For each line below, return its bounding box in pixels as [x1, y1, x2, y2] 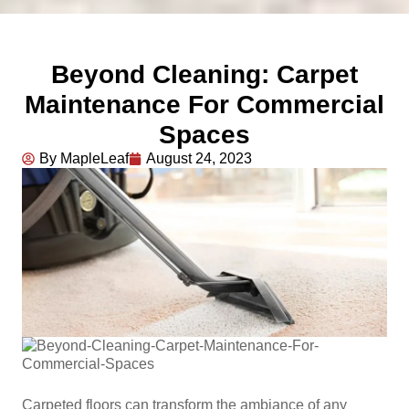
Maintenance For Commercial [25, 90, 384, 119]
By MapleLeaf [39, 151, 129, 166]
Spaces [159, 121, 250, 149]
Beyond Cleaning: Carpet [51, 60, 358, 89]
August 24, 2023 [146, 151, 252, 166]
